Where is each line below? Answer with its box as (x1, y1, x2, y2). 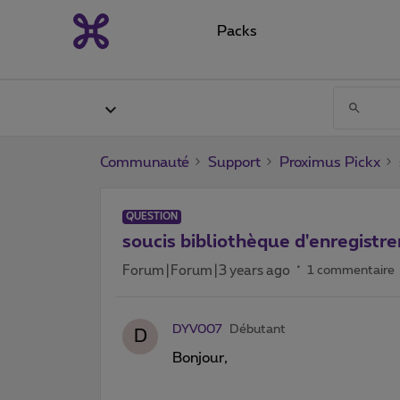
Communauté (100, 154, 189, 170)
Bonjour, (172, 350, 228, 365)
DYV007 (172, 322, 222, 336)
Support (208, 154, 261, 170)
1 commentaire (307, 263, 395, 277)
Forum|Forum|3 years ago (122, 263, 290, 278)
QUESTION (126, 211, 178, 221)
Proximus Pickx (279, 154, 380, 170)
